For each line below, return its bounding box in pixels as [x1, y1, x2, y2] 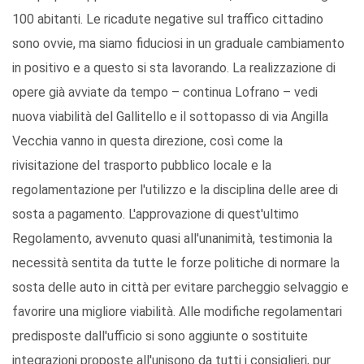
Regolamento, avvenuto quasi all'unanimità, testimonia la [12, 231, 332, 247]
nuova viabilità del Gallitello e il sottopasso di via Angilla [12, 109, 328, 125]
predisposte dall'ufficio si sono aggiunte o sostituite [12, 328, 308, 344]
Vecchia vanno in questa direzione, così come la [12, 133, 283, 149]
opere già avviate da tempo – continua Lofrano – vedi [12, 84, 318, 101]
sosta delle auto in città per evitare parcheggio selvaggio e [12, 279, 349, 296]
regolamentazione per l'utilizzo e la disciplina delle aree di [12, 182, 338, 198]
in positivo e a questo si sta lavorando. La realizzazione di [12, 60, 336, 76]
